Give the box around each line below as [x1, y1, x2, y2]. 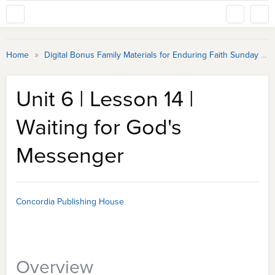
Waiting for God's [16, 110, 182, 143]
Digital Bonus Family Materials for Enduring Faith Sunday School [44, 48, 261, 61]
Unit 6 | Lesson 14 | [16, 82, 194, 115]
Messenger [16, 139, 124, 171]
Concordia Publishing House [16, 195, 124, 208]
